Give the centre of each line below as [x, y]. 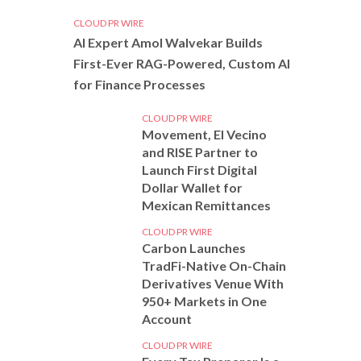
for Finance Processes [139, 84]
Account [167, 319]
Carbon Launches [194, 248]
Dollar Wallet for [192, 187]
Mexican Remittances [206, 205]
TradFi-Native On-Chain [214, 266]
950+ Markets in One [204, 301]
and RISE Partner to [200, 152]
